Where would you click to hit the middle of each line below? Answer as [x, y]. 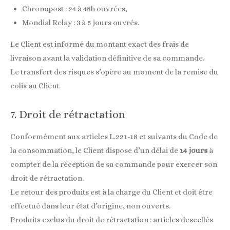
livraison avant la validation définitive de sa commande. [107, 58]
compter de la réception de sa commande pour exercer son [114, 164]
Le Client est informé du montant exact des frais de [100, 44]
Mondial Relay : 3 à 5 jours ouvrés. [80, 23]
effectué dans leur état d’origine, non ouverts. [90, 206]
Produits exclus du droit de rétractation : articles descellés [112, 219]
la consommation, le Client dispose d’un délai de [95, 150]
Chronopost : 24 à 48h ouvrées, [74, 9]
